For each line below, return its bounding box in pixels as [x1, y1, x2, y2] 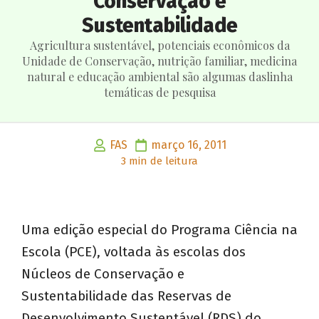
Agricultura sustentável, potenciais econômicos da [29, 38, 290, 53]
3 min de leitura [121, 155, 198, 168]
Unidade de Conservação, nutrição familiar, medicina [22, 53, 297, 69]
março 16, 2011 [150, 138, 226, 152]
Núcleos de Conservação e [21, 266, 184, 283]
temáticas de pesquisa [103, 85, 216, 100]
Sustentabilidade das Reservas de [21, 288, 231, 305]
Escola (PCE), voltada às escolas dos [21, 244, 246, 261]
